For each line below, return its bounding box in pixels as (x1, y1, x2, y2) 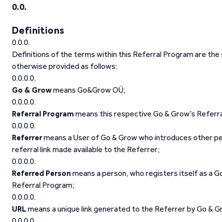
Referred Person (12, 168, 71, 178)
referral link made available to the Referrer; (12, 145, 160, 154)
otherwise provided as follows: (12, 61, 117, 71)
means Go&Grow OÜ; (52, 85, 125, 95)
